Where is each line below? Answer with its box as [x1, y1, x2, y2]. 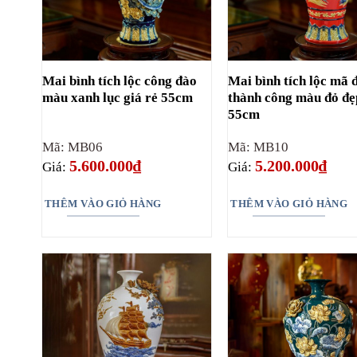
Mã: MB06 [41, 139, 103, 155]
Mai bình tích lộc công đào [41, 73, 197, 88]
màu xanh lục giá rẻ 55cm [41, 89, 193, 105]
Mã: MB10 [228, 139, 289, 155]
